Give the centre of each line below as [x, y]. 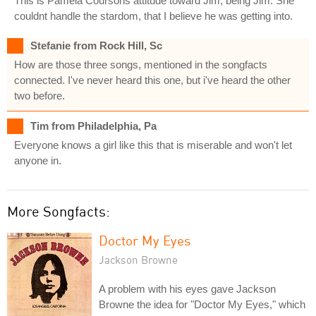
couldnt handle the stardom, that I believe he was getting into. [153, 16]
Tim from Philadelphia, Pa [93, 126]
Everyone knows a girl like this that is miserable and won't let [153, 145]
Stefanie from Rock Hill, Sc [96, 45]
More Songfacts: [59, 211]
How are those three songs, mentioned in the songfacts [141, 64]
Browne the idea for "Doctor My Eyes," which [202, 304]
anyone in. [38, 160]
